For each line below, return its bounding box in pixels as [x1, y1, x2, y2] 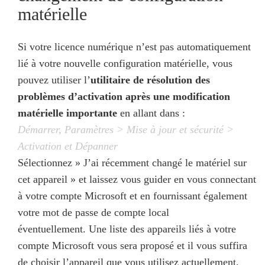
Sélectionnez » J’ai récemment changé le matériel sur [18, 157, 247, 169]
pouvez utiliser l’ [18, 74, 91, 86]
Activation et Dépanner [18, 140, 118, 153]
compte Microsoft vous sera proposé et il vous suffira [18, 240, 247, 252]
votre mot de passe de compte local [18, 206, 169, 219]
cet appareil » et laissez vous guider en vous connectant [18, 173, 256, 186]
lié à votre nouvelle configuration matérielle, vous [18, 57, 232, 70]
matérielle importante [18, 107, 117, 119]
